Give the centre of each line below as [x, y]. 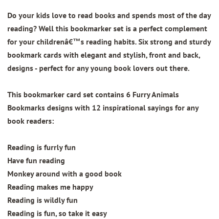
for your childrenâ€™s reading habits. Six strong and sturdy [109, 42]
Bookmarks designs [40, 108]
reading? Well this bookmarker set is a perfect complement [107, 29]
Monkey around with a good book [65, 174]
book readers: [31, 121]
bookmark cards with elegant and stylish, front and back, [104, 55]
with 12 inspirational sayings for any [136, 108]
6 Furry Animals [153, 95]
